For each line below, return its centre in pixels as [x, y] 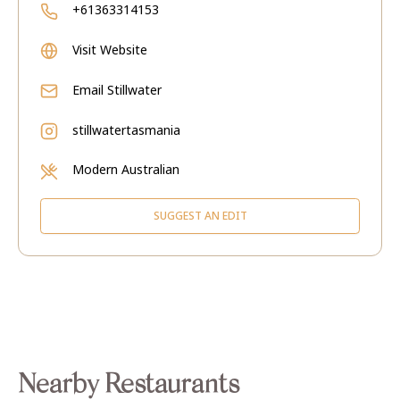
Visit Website [110, 50]
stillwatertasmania [126, 130]
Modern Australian [126, 169]
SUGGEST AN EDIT [200, 216]
